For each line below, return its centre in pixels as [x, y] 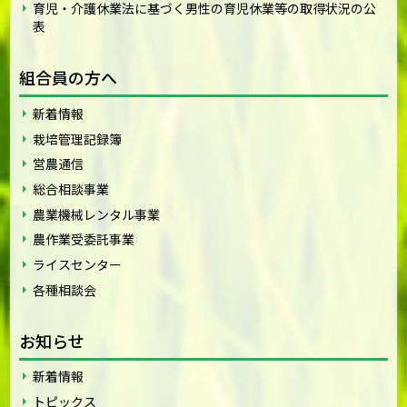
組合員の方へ [69, 78]
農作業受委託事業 [84, 239]
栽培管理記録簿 [78, 139]
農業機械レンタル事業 [97, 214]
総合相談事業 [71, 189]
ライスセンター [78, 264]
